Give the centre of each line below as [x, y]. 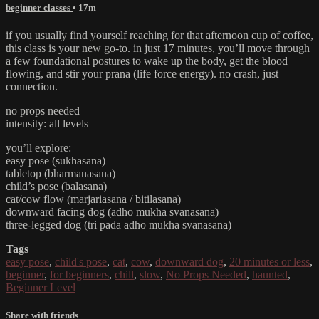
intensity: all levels [47, 123]
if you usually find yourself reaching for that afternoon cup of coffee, [159, 35]
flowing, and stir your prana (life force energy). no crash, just [142, 73]
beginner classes [39, 7]
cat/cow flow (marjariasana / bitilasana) [93, 199]
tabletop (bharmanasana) [61, 173]
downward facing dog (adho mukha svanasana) [112, 211]
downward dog [189, 261]
